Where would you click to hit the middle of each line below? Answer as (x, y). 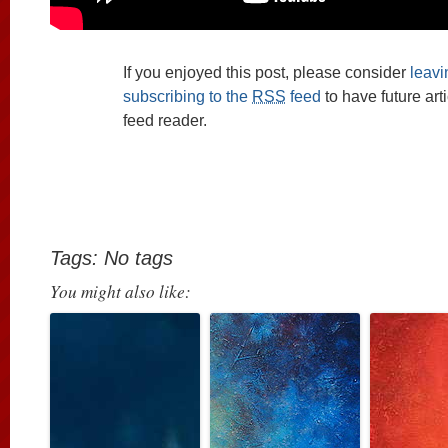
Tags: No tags (111, 258)
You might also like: (120, 291)
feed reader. (165, 120)
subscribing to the (187, 96)
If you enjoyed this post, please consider (266, 72)
